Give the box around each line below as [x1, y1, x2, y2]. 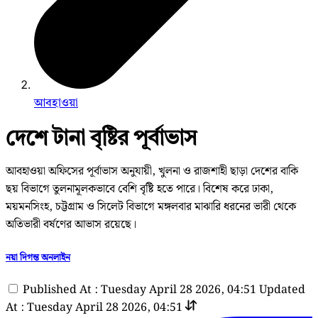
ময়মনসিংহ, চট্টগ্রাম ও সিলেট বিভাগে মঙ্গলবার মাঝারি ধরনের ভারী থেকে [6, 198, 296, 216]
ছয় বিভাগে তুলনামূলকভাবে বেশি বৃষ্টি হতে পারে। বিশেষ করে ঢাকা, [6, 180, 273, 199]
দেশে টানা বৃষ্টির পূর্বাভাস [6, 124, 197, 150]
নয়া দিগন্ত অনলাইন [6, 249, 70, 265]
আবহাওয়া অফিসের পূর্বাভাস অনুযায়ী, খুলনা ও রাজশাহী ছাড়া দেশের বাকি [6, 163, 298, 181]
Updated [259, 280, 305, 299]
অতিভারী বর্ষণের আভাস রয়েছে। [6, 216, 136, 234]
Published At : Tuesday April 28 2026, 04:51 [23, 280, 256, 299]
